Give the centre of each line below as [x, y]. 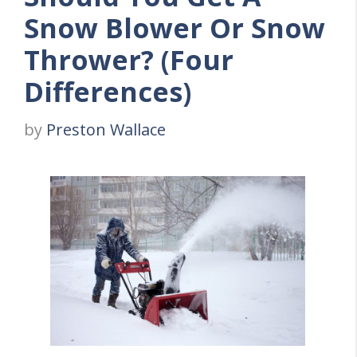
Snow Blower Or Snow [175, 27]
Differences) [108, 91]
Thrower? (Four [129, 59]
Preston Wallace [106, 129]
